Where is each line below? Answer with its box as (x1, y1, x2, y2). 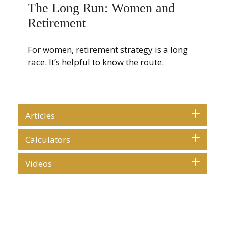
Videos (25, 158, 52, 169)
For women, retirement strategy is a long (28, 44, 188, 55)
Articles (25, 109, 55, 121)
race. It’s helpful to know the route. (28, 56, 164, 68)
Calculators (25, 134, 70, 145)
